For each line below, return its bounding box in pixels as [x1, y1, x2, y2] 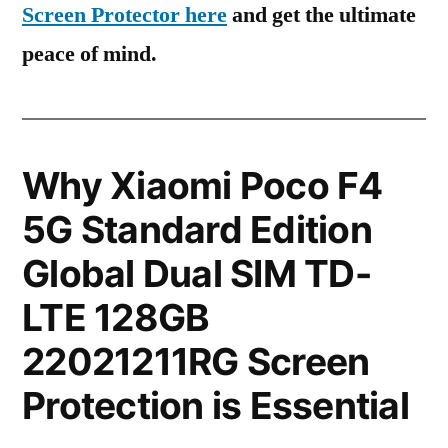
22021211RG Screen [22, 339, 370, 384]
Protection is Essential [22, 383, 409, 428]
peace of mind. [22, 40, 157, 68]
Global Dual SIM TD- [22, 251, 371, 296]
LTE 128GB [22, 295, 210, 340]
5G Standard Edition [22, 207, 372, 252]
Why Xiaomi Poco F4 [22, 163, 383, 208]
